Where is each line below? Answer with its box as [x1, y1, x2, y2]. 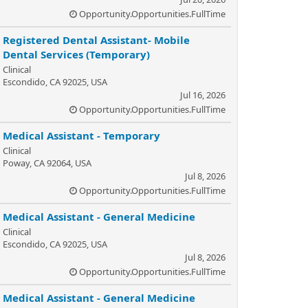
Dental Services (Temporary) [3, 47, 150, 61]
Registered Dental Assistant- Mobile [3, 33, 190, 47]
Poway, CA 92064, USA [3, 157, 91, 169]
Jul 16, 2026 [180, 89, 225, 101]
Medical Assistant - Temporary [3, 129, 160, 142]
